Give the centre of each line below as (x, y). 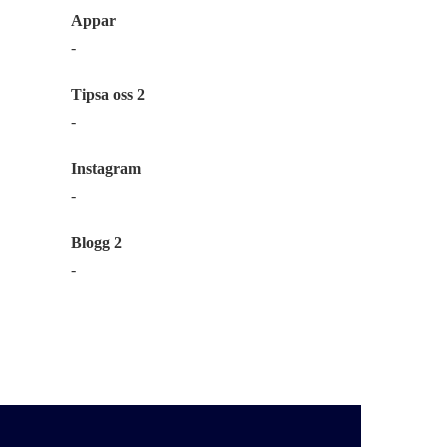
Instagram (106, 168)
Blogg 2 (96, 242)
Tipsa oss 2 (108, 94)
